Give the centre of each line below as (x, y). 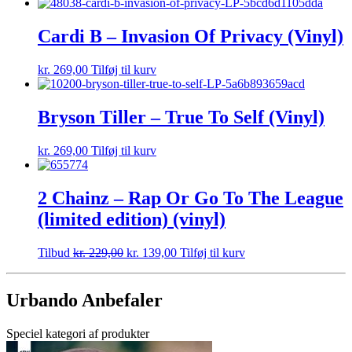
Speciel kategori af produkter (78, 333)
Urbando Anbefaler (84, 300)
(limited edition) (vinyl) (132, 219)
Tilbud (54, 252)
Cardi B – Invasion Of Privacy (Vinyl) (191, 37)
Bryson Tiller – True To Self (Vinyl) (181, 117)
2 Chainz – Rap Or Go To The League (191, 198)
